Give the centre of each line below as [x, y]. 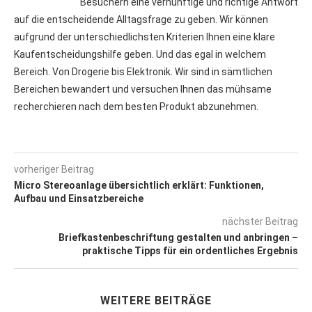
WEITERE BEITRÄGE [156, 300]
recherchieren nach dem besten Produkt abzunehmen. [136, 106]
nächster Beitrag [260, 221]
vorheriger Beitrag [54, 169]
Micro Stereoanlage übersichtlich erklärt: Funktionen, [139, 185]
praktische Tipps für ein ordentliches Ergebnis [190, 250]
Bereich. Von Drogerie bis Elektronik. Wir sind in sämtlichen [143, 71]
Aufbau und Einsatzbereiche [79, 198]
